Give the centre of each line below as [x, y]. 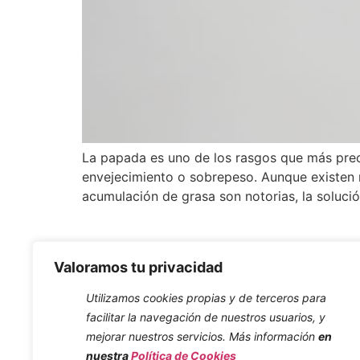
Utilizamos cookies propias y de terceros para [206, 298]
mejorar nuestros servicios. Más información [200, 336]
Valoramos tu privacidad [138, 267]
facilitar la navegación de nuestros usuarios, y [206, 317]
